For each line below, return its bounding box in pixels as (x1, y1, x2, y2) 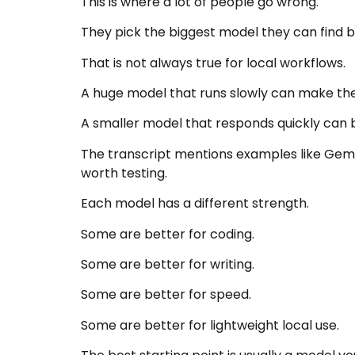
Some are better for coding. (81, 224, 254, 243)
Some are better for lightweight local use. (81, 315, 339, 334)
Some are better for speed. (81, 285, 251, 304)
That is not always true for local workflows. (81, 53, 345, 72)
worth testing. (81, 163, 167, 182)
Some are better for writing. (81, 255, 254, 273)
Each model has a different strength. (81, 194, 309, 213)
